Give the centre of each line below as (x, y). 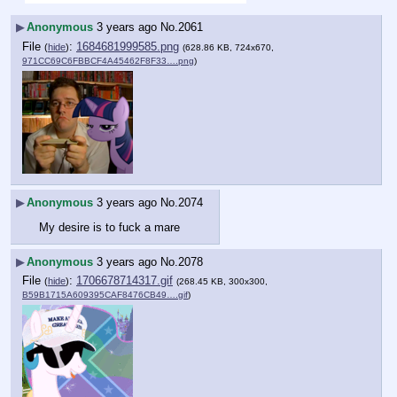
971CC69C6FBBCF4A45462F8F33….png (108, 61)
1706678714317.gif (125, 281)
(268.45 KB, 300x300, (222, 282)
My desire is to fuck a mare (109, 227)
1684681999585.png (128, 47)
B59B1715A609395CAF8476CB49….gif (105, 295)
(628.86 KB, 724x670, (228, 47)
